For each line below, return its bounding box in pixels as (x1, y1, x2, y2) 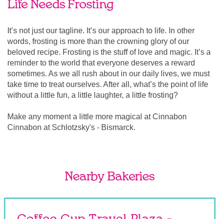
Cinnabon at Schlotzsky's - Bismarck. (7, 123, 135, 131)
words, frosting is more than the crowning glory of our (7, 37, 189, 45)
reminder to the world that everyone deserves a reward (7, 59, 195, 67)
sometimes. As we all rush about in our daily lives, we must (7, 69, 210, 78)
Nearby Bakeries (65, 171, 154, 183)
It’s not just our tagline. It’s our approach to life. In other (7, 26, 195, 35)
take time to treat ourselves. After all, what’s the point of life (7, 80, 208, 88)
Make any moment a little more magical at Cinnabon (7, 112, 187, 121)
